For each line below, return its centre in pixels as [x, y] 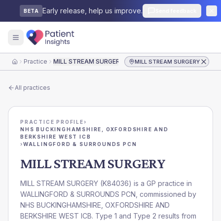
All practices [33, 88]
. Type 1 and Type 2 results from [144, 216]
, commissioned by [166, 194]
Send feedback [176, 11]
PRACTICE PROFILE [52, 122]
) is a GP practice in [160, 183]
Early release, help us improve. [92, 11]
